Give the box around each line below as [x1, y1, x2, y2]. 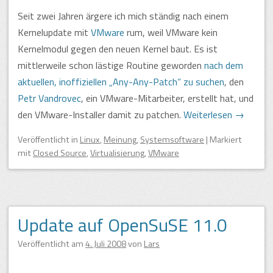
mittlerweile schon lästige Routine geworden [18, 57, 204, 73]
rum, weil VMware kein [124, 24, 218, 40]
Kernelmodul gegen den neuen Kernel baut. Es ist [18, 41, 218, 56]
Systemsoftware [140, 132, 204, 146]
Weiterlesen [183, 107, 235, 122]
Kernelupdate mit [18, 24, 91, 40]
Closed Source [33, 146, 87, 160]
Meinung [104, 132, 136, 146]
